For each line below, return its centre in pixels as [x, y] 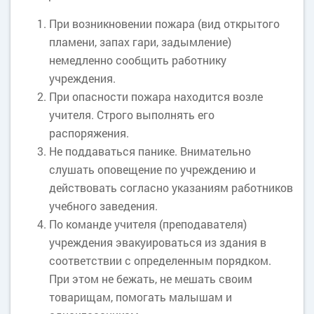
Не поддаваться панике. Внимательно [150, 151]
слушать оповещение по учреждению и [152, 169]
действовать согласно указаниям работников [171, 187]
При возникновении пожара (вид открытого [164, 23]
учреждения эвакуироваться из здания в [158, 242]
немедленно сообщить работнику [138, 60]
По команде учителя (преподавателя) [148, 224]
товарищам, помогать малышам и [141, 297]
